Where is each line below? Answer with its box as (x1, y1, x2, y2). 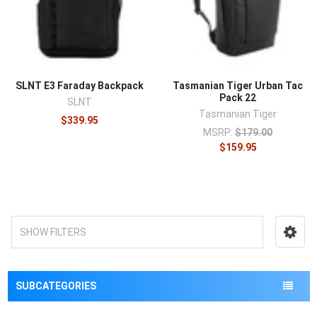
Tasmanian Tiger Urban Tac (173, 80, 303, 92)
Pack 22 (219, 92, 256, 104)
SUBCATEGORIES (15, 280, 96, 292)
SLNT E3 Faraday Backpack (15, 80, 144, 92)
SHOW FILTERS (19, 226, 86, 238)
